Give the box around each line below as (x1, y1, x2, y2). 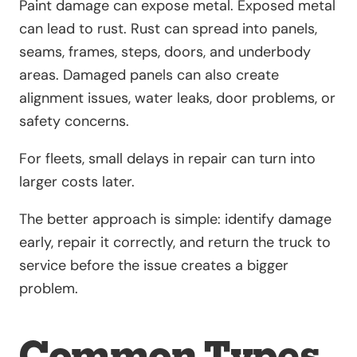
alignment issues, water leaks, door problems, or (19, 88, 335, 108)
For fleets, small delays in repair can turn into (19, 149, 316, 169)
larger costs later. (19, 172, 135, 192)
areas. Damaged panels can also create (19, 65, 279, 85)
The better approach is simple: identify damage (19, 210, 331, 229)
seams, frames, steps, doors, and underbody (19, 42, 311, 62)
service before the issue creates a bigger (19, 256, 288, 276)
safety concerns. (19, 112, 129, 131)
